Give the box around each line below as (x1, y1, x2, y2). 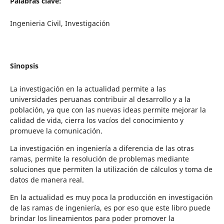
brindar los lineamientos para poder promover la (9, 213, 174, 223)
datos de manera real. (9, 174, 84, 184)
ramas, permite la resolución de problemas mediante (9, 153, 189, 163)
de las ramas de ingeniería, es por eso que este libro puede (9, 202, 210, 212)
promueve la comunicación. (9, 125, 102, 135)
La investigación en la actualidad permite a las (9, 83, 166, 93)
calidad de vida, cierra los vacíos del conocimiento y (9, 115, 183, 125)
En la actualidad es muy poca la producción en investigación (9, 192, 213, 202)
